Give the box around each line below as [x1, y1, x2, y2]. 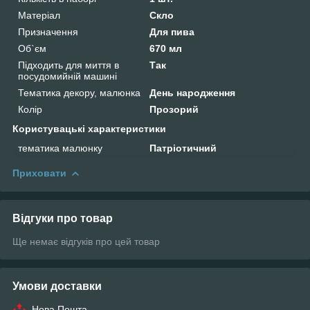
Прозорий [149, 103, 199, 115]
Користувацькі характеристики [12, 122, 166, 134]
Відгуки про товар [12, 212, 113, 224]
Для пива [149, 26, 195, 37]
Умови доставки [12, 280, 102, 292]
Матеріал [18, 9, 60, 21]
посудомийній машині [18, 70, 117, 82]
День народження [149, 86, 236, 98]
